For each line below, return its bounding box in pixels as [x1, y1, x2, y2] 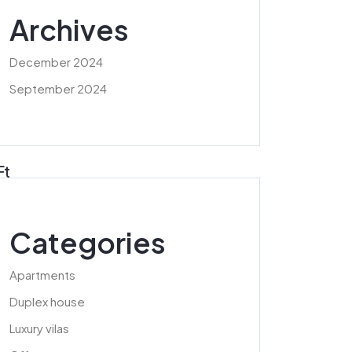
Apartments [9, 266, 75, 282]
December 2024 [9, 53, 103, 69]
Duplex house [9, 293, 85, 309]
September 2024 [9, 80, 107, 96]
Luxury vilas [9, 320, 69, 335]
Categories [9, 224, 166, 260]
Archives [9, 11, 129, 47]
